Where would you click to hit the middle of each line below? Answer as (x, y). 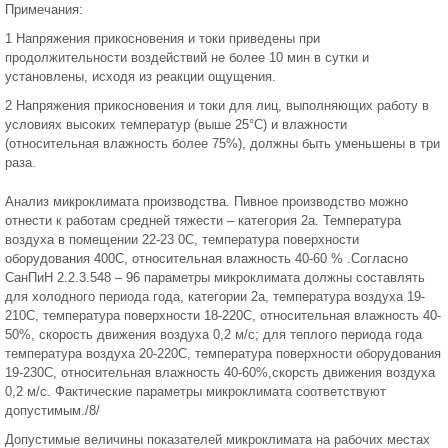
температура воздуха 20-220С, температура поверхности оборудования (223, 354)
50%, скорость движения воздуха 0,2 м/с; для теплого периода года (213, 335)
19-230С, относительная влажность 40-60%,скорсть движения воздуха (220, 373)
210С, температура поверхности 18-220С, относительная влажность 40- (223, 316)
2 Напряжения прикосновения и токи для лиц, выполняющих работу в (217, 106)
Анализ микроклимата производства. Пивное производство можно (206, 202)
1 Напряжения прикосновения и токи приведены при (162, 39)
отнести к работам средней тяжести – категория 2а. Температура (203, 221)
